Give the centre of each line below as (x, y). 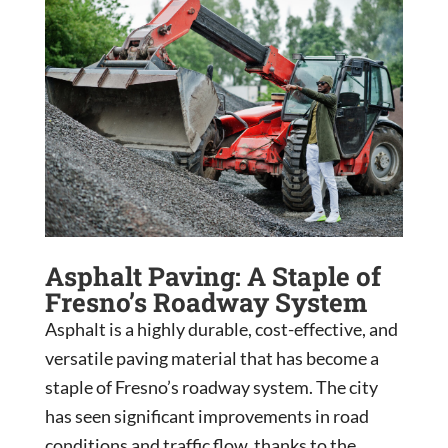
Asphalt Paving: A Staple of (212, 276)
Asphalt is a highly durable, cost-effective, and (221, 329)
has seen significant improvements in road (206, 416)
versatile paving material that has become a (211, 358)
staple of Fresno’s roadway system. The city (211, 387)
